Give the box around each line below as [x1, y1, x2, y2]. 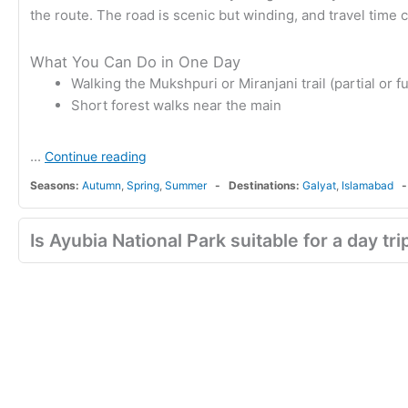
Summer [165, 178, 207, 192]
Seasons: [30, 178, 79, 192]
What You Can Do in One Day [30, 52, 240, 71]
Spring [127, 178, 159, 192]
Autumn [82, 178, 121, 192]
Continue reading [45, 148, 147, 164]
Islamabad [342, 178, 393, 192]
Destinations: [229, 178, 300, 192]
